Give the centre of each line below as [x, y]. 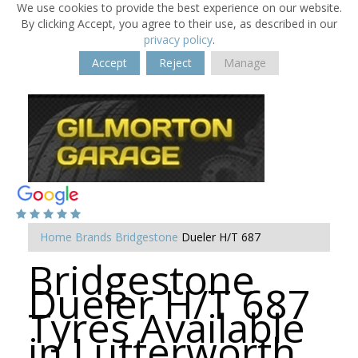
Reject [175, 63]
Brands [93, 237]
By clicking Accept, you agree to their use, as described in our [179, 24]
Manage [245, 63]
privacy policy [178, 40]
